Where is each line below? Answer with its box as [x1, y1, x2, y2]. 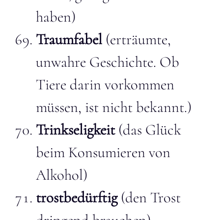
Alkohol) [36, 165, 87, 184]
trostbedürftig [36, 188, 117, 207]
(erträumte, [102, 30, 171, 49]
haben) [36, 7, 76, 26]
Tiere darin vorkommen [36, 75, 174, 94]
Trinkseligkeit [36, 120, 115, 139]
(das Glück [115, 120, 181, 139]
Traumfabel [36, 30, 102, 49]
